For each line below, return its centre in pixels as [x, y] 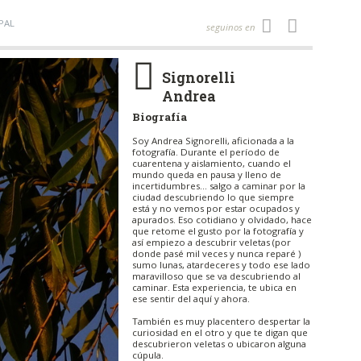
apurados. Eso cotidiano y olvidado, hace [222, 219]
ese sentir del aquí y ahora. [191, 298]
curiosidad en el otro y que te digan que [220, 332]
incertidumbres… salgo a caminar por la [218, 185]
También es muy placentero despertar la [221, 321]
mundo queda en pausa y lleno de [206, 174]
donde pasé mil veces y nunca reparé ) [216, 253]
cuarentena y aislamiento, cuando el [211, 163]
